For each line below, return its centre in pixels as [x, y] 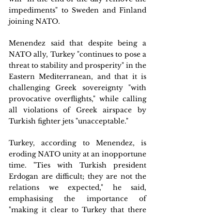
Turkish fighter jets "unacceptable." [69, 121]
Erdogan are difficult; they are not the [77, 176]
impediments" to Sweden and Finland [77, 10]
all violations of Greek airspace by [77, 110]
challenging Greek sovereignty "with [77, 88]
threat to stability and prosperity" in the [77, 65]
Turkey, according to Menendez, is [77, 143]
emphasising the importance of [77, 199]
